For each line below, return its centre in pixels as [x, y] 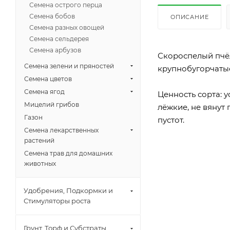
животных [40, 164]
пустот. [171, 120]
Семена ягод [44, 92]
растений [39, 140]
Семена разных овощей [67, 27]
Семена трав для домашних [68, 153]
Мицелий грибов [52, 104]
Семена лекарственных [61, 130]
